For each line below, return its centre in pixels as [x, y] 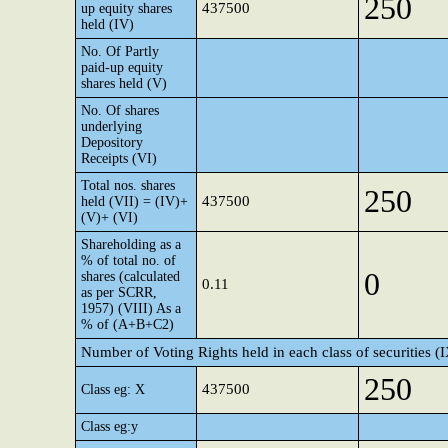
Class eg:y [109, 426]
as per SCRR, [119, 292]
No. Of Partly [120, 51]
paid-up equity [122, 67]
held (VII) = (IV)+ [134, 201]
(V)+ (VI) [109, 217]
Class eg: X [113, 389]
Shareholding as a [131, 244]
